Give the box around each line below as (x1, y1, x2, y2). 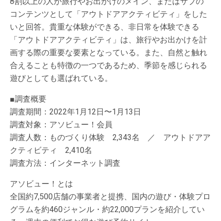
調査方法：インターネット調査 (10, 158, 120, 168)
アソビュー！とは (10, 179, 73, 188)
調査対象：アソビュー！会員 (10, 119, 112, 129)
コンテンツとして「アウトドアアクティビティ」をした (10, 9, 207, 19)
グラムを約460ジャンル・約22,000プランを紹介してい (10, 204, 205, 214)
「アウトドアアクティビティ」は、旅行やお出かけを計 (10, 35, 207, 44)
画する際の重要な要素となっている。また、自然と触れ (10, 47, 207, 57)
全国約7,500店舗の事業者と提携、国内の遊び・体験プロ (10, 191, 211, 201)
